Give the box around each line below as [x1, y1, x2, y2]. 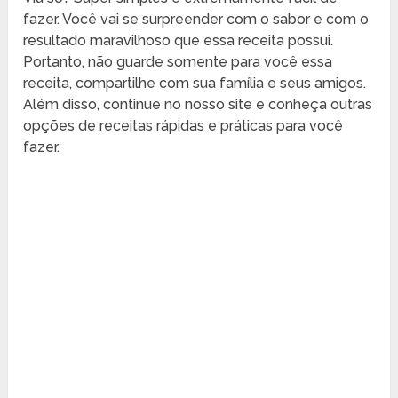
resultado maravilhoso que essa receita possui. [23, 31, 334, 49]
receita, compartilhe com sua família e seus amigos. [23, 74, 367, 92]
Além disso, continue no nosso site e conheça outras [23, 95, 373, 113]
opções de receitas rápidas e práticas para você [23, 116, 344, 134]
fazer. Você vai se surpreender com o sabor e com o [23, 10, 370, 28]
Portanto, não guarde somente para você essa [23, 52, 333, 70]
